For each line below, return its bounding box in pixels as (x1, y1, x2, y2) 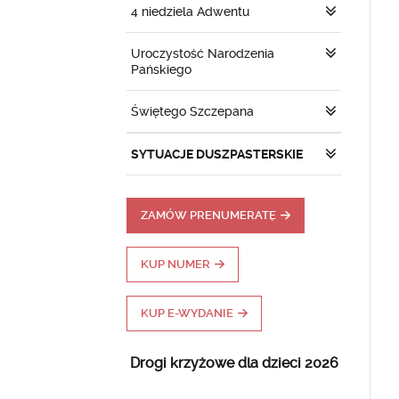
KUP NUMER (141, 257, 210, 271)
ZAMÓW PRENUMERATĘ (141, 208, 276, 222)
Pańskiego (131, 62, 191, 77)
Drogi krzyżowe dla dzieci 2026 (129, 354, 338, 371)
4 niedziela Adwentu (131, 4, 249, 19)
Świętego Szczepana (131, 104, 254, 118)
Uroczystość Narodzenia (131, 46, 274, 61)
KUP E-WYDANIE (141, 306, 233, 320)
